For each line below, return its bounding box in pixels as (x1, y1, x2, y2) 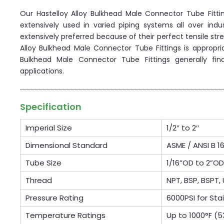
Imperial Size (25, 122, 72, 133)
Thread (25, 175, 52, 186)
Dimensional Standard (25, 140, 107, 151)
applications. (20, 66, 64, 76)
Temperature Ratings (25, 210, 105, 221)
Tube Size (25, 157, 61, 168)
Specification (20, 100, 81, 113)
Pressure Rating (25, 192, 83, 203)
